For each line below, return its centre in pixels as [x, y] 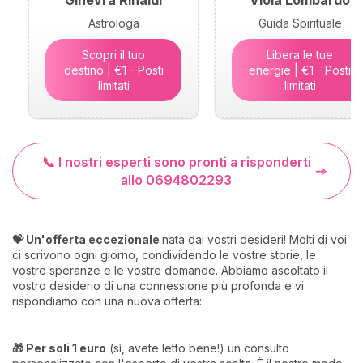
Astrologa [113, 23]
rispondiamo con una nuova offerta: [107, 301]
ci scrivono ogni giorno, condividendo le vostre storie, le [164, 255]
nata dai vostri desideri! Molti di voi [254, 240]
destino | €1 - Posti [113, 70]
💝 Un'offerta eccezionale [87, 240]
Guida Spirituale [300, 23]
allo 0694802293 [176, 180]
